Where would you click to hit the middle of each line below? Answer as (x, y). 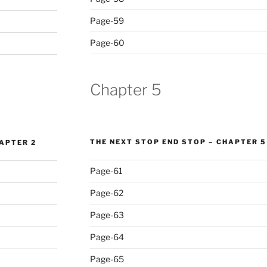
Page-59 (107, 21)
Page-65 (107, 259)
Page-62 (106, 193)
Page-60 (107, 43)
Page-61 (106, 170)
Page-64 (107, 237)
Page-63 (107, 215)
